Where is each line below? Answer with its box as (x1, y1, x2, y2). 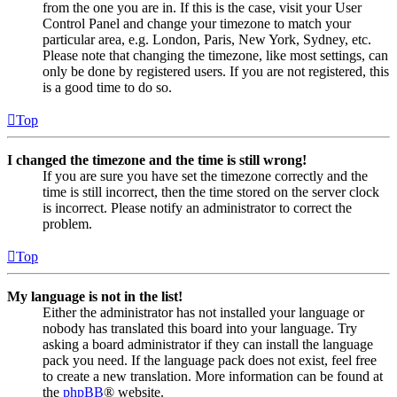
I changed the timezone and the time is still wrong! (7, 152, 307, 168)
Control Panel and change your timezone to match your (43, 16, 351, 32)
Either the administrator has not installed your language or (43, 305, 364, 321)
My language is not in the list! (7, 289, 183, 305)
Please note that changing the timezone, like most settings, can (43, 48, 388, 64)
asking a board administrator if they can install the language (43, 337, 373, 353)
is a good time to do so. (43, 80, 172, 96)
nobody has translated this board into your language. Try (43, 321, 357, 337)
